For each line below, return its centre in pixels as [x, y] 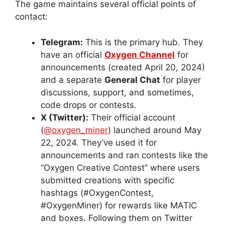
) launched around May [155, 130]
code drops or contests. [89, 105]
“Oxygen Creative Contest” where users [120, 167]
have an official [73, 54]
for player [181, 80]
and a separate [73, 80]
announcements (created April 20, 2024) [123, 67]
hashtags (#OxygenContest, [97, 193]
